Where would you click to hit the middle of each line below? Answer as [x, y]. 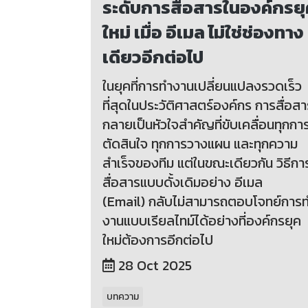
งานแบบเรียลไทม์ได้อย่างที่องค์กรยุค [202, 221]
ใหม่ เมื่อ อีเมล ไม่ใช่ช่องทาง [203, 32]
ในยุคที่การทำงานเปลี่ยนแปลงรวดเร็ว [202, 86]
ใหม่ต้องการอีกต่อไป [158, 240]
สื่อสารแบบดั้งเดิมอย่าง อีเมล [183, 183]
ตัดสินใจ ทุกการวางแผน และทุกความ [200, 144]
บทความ [123, 297]
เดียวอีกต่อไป [153, 57]
